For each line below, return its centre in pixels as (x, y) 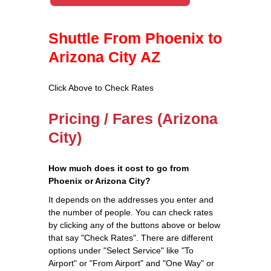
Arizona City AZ (104, 57)
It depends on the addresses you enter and (131, 199)
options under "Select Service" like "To (121, 250)
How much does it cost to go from (119, 168)
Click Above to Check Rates (101, 87)
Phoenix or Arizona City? (100, 181)
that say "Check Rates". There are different (131, 237)
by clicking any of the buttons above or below (134, 225)
